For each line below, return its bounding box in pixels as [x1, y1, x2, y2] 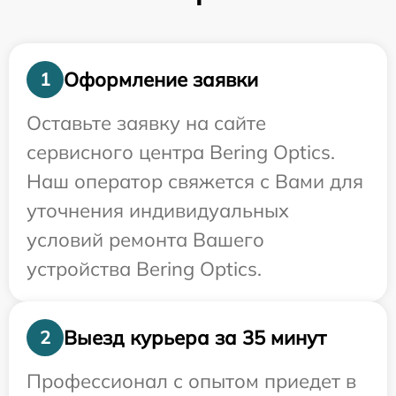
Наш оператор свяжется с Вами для [27, 169, 363, 194]
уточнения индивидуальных [27, 198, 289, 223]
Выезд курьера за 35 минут [64, 324, 326, 350]
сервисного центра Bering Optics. [27, 140, 335, 164]
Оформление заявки [64, 66, 258, 92]
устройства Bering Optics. [27, 256, 262, 281]
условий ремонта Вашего [27, 227, 264, 252]
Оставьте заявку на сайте [27, 110, 266, 135]
